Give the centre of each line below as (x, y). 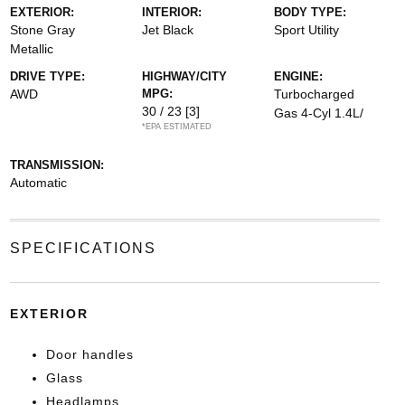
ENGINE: (299, 76)
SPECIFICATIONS (83, 248)
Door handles (89, 354)
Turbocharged (315, 94)
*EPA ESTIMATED (176, 126)
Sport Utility (307, 29)
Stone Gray (42, 29)
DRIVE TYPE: (47, 76)
